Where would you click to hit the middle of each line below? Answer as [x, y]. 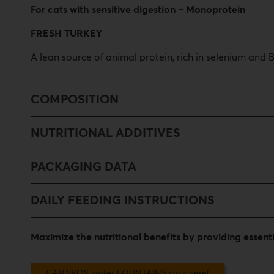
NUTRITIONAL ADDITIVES [106, 133]
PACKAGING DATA [83, 167]
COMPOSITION [75, 100]
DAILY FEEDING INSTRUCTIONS [123, 201]
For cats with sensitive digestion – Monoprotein [138, 10]
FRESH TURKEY [66, 34]
